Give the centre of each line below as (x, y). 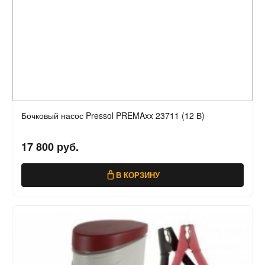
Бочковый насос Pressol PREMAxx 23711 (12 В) (113, 116)
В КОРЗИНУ (138, 175)
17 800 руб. (50, 147)
